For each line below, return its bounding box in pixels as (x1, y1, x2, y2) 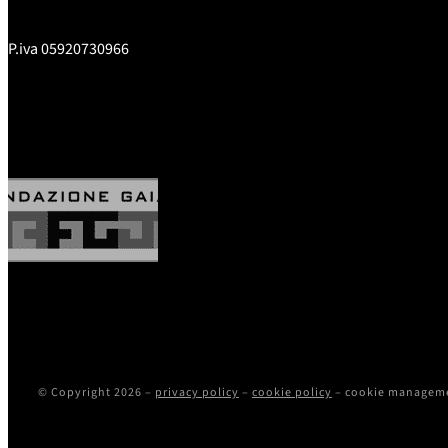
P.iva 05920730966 (8, 38, 129, 61)
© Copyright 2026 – (37, 383, 155, 401)
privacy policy (154, 383, 239, 401)
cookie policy (251, 383, 332, 401)
